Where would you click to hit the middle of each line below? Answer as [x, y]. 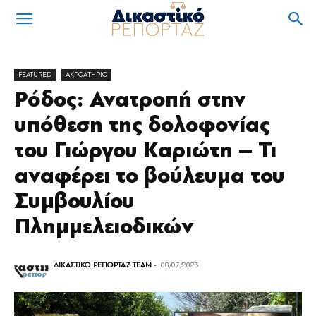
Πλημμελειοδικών [104, 226]
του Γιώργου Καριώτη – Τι [145, 150]
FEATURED [35, 74]
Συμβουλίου [74, 201]
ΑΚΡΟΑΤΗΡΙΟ [86, 74]
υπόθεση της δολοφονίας [142, 125]
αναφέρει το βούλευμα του [150, 176]
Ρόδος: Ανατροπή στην [130, 99]
